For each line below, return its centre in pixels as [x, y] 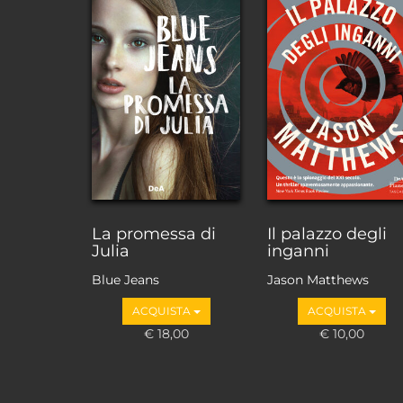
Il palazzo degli [327, 234]
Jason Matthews [318, 279]
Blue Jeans [125, 279]
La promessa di [154, 234]
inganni [298, 251]
